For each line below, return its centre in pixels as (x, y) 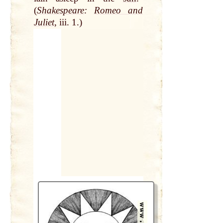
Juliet (44, 22)
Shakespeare (60, 10)
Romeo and (118, 10)
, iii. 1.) (68, 22)
